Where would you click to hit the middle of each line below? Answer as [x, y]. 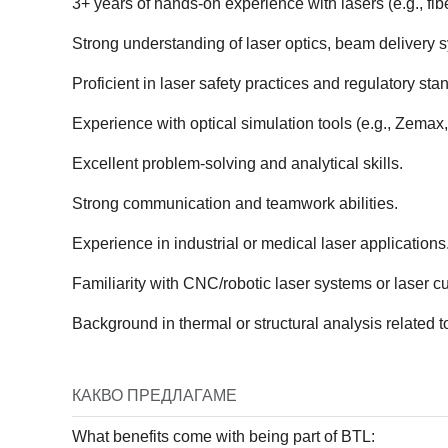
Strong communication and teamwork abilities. [235, 203]
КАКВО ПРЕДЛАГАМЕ [154, 395]
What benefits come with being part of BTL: [223, 436]
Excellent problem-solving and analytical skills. [237, 163]
